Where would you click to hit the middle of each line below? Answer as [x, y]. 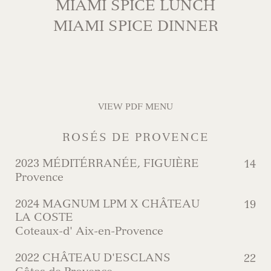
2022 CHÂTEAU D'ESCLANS [93, 258]
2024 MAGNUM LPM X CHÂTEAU [107, 204]
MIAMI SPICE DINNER [135, 26]
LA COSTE [44, 217]
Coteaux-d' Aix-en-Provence [89, 231]
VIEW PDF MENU [135, 107]
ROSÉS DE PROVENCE [135, 137]
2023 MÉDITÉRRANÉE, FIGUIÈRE [107, 163]
